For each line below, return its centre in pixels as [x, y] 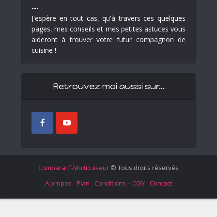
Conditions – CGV [120, 183]
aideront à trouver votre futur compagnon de [108, 39]
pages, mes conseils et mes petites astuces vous [108, 29]
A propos [58, 183]
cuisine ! [44, 50]
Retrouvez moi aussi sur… [108, 86]
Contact [161, 183]
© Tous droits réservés [144, 167]
